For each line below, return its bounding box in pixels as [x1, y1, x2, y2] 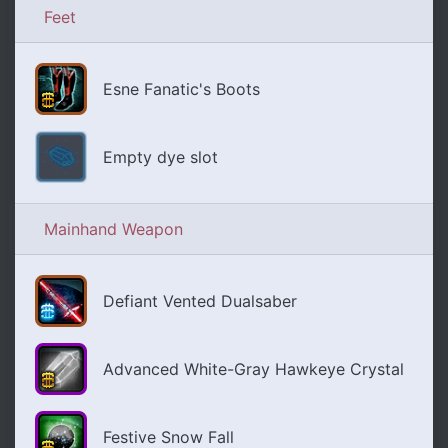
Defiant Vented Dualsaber [103, 291, 297, 312]
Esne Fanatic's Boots [103, 79, 260, 100]
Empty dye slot [103, 147, 218, 168]
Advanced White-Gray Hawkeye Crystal [103, 359, 404, 380]
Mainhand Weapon [44, 219, 183, 240]
